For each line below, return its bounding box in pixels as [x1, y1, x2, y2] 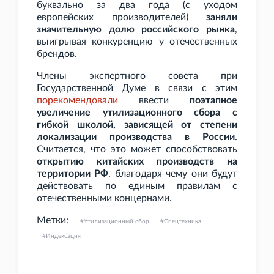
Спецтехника [164, 218, 201, 225]
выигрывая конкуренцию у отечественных [37, 37, 237, 47]
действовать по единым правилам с [37, 181, 237, 191]
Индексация [46, 233, 81, 240]
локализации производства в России [37, 132, 235, 143]
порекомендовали [37, 95, 118, 106]
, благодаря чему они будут [108, 169, 238, 179]
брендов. [37, 49, 77, 59]
